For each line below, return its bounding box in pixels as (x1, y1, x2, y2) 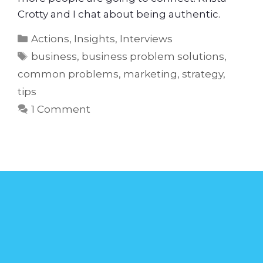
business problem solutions (82, 50, 225, 63)
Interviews (120, 33, 173, 45)
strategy (182, 68, 223, 80)
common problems (18, 68, 119, 80)
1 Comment (31, 103, 91, 116)
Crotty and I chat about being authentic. (18, 8, 220, 20)
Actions (31, 33, 70, 45)
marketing (123, 68, 177, 80)
